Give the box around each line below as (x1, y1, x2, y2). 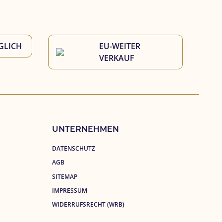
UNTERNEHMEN (52, 124, 119, 134)
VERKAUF (99, 52, 135, 63)
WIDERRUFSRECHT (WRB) (52, 200, 124, 209)
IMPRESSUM (52, 186, 87, 195)
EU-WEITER (99, 40, 143, 52)
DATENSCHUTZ (52, 144, 95, 153)
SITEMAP (52, 172, 77, 181)
